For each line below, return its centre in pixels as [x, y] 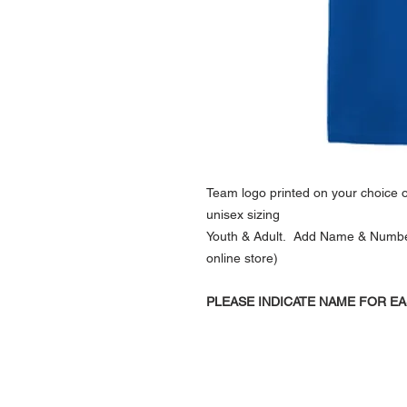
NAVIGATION [330, 375]
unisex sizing [243, 215]
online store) [242, 258]
